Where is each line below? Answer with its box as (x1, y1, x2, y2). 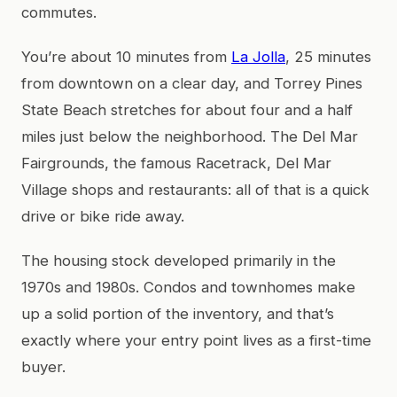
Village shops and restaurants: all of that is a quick (21, 180, 370, 198)
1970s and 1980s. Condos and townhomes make (21, 277, 355, 296)
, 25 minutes (285, 47, 371, 66)
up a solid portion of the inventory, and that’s (21, 304, 334, 323)
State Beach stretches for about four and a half (21, 100, 353, 119)
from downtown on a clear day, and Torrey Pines (21, 74, 362, 92)
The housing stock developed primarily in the (21, 251, 336, 269)
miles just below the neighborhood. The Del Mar (21, 127, 358, 145)
